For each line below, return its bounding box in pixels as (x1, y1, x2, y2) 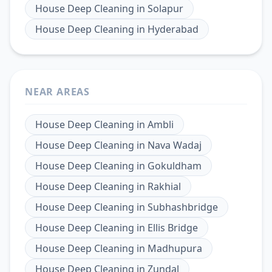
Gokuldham (148, 159, 202, 173)
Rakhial (148, 180, 181, 194)
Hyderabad (148, 22, 199, 36)
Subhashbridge (148, 200, 218, 214)
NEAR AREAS (25, 85, 90, 99)
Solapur (148, 2, 183, 16)
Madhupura (148, 242, 202, 256)
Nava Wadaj (148, 138, 202, 152)
